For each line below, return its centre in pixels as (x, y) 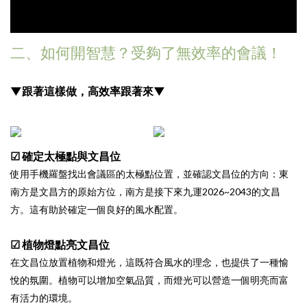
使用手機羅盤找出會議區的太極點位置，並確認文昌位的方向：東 (149, 174)
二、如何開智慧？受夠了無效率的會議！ (146, 53)
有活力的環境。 (44, 298)
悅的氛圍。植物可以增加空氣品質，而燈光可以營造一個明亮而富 (149, 280)
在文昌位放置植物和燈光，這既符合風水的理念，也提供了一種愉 (149, 262)
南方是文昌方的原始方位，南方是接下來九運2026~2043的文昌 (145, 192)
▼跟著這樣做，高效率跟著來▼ (88, 91)
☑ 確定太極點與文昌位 (65, 156)
